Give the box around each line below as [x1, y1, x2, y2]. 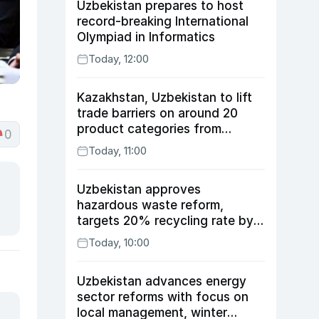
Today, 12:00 [88, 52, 149, 66]
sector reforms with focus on [77, 290, 249, 304]
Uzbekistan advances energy [77, 274, 246, 288]
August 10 [77, 137, 135, 152]
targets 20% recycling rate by [77, 214, 253, 228]
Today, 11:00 [88, 144, 147, 157]
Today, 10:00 [88, 236, 150, 249]
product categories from [77, 122, 221, 136]
